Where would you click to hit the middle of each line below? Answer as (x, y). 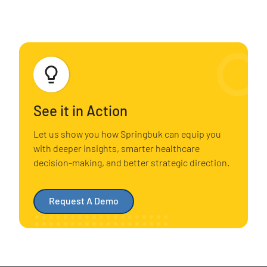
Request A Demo (84, 200)
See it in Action (80, 110)
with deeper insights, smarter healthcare (117, 148)
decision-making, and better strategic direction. (131, 162)
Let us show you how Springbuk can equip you (127, 133)
